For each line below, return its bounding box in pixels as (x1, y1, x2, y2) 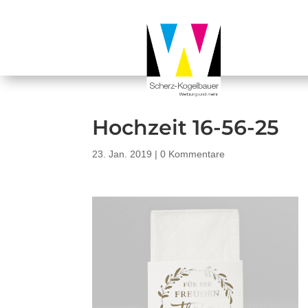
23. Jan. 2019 (92, 148, 153, 159)
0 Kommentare (160, 148, 225, 159)
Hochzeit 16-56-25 (92, 115, 280, 140)
